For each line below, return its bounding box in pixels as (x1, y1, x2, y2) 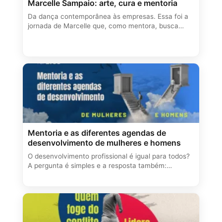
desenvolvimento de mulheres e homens (28, 137, 181, 148)
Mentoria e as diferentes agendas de (28, 127, 166, 138)
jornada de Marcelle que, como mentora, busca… (28, 21, 184, 30)
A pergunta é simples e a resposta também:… (28, 161, 172, 169)
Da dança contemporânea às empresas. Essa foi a (28, 12, 188, 20)
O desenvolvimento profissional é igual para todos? (28, 152, 190, 160)
